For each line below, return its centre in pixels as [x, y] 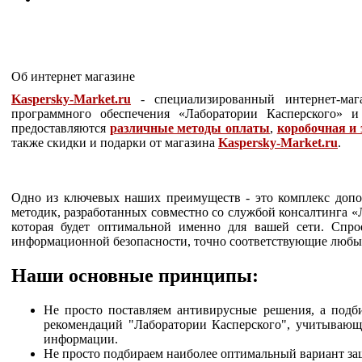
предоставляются [61, 128]
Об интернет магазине [73, 76]
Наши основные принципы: [135, 275]
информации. [81, 339]
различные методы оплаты [190, 128]
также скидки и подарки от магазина [115, 142]
